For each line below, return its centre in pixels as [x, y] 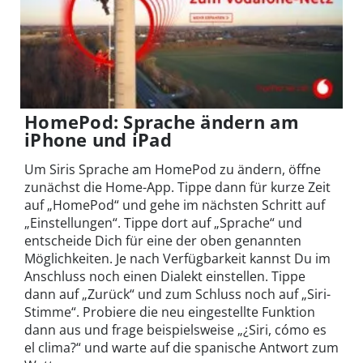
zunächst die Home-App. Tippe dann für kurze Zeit [177, 188]
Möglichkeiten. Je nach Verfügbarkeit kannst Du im [177, 259]
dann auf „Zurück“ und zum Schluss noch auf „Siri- [177, 295]
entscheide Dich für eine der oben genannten [163, 241]
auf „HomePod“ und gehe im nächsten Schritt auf [175, 205]
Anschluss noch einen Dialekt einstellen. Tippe [165, 277]
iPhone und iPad [98, 140]
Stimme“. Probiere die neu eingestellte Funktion [170, 312]
